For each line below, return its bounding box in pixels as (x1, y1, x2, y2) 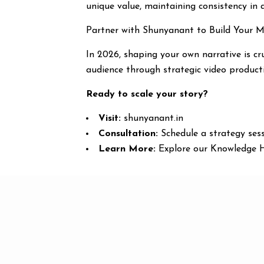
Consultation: (98, 129, 159, 138)
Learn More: (98, 144, 156, 154)
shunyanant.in (121, 114, 184, 123)
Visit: (98, 114, 121, 123)
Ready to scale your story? (86, 90, 209, 99)
